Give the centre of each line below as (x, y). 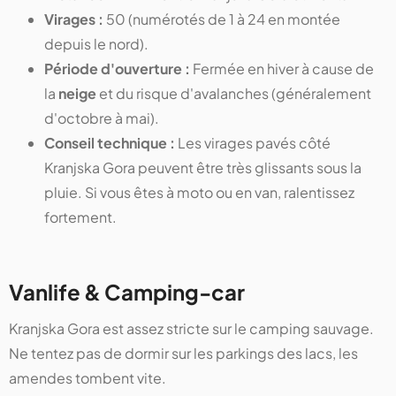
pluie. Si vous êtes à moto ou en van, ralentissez (199, 192)
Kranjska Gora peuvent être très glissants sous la (203, 167)
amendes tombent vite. (88, 377)
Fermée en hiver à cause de (282, 68)
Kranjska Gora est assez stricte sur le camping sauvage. (191, 328)
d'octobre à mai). (102, 118)
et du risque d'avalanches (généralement (234, 93)
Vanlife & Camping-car (127, 291)
